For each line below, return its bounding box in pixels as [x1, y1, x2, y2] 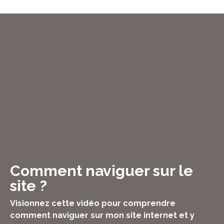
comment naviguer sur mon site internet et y [10, 210, 194, 220]
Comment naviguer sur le [10, 161, 193, 179]
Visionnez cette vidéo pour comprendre [10, 198, 175, 208]
